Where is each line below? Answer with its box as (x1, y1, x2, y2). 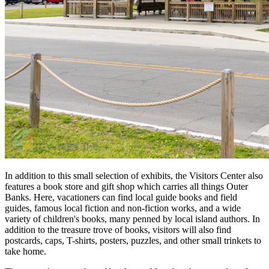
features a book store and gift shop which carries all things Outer (5, 181, 248, 192)
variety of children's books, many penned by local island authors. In (5, 213, 260, 224)
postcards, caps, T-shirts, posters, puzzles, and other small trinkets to (5, 235, 261, 246)
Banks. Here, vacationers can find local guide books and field (5, 192, 237, 202)
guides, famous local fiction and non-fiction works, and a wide (5, 202, 241, 213)
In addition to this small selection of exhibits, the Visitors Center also (5, 170, 263, 181)
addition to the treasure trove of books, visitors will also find (5, 224, 231, 235)
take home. (5, 246, 46, 256)
